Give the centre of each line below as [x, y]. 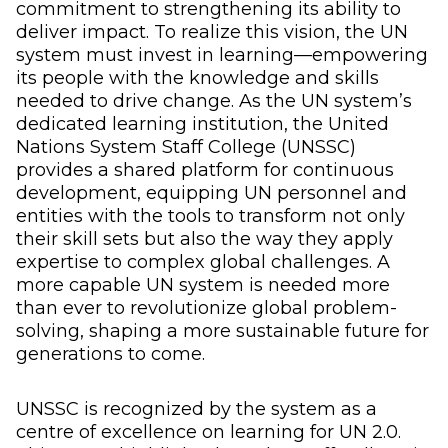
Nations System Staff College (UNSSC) [186, 146]
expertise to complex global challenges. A [203, 261]
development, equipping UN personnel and [211, 192]
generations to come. [110, 353]
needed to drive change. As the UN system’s [214, 100]
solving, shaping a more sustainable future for [222, 330]
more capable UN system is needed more [203, 284]
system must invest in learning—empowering [222, 54]
